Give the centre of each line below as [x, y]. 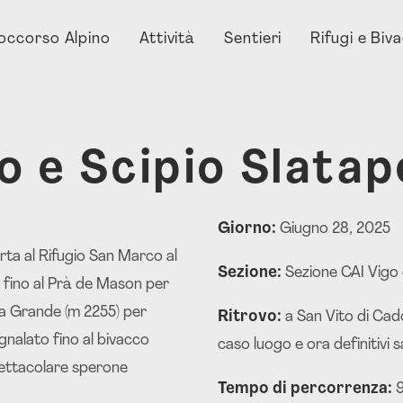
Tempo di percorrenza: [307, 389]
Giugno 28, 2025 [335, 229]
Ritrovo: [251, 317]
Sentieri [253, 39]
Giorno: [249, 229]
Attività [167, 39]
